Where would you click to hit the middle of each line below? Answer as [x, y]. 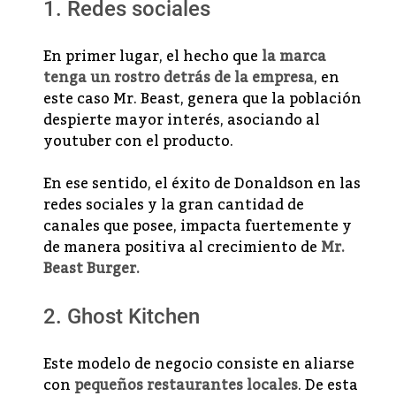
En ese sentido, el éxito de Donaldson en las [202, 184]
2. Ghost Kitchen [122, 317]
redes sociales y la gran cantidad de [174, 206]
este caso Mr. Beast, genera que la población [202, 99]
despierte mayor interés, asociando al [182, 121]
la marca [294, 57]
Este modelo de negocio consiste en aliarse [199, 365]
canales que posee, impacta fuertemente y [198, 227]
